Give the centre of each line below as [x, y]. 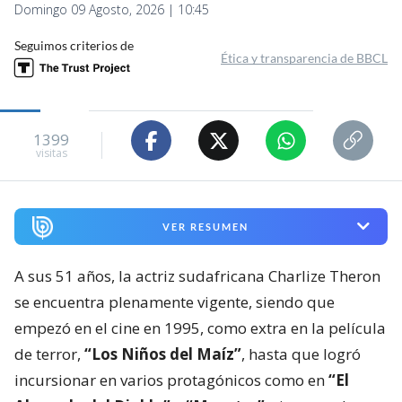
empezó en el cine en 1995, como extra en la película [200, 328]
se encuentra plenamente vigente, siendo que [175, 301]
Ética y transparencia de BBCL [304, 58]
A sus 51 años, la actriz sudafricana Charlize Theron [197, 275]
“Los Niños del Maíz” [163, 354]
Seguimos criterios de [74, 46]
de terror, [49, 354]
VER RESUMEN [205, 226]
